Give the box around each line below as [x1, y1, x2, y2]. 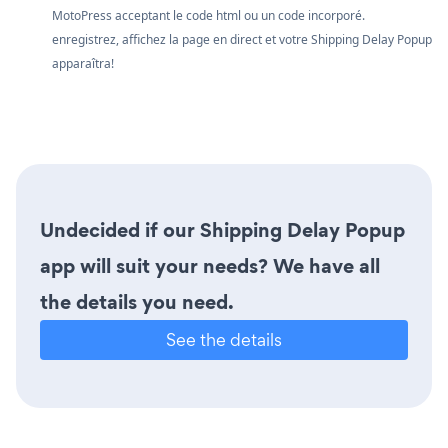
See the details [166, 327, 282, 351]
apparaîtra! [52, 54, 114, 72]
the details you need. [40, 287, 234, 316]
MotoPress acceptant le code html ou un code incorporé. [52, 6, 365, 24]
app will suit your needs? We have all [40, 251, 380, 280]
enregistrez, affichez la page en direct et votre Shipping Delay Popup [52, 30, 432, 48]
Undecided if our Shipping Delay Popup [40, 215, 405, 244]
